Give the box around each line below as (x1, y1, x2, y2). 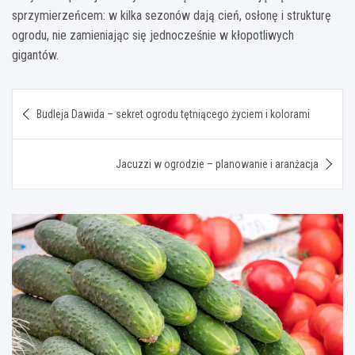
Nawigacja (11, 89, 112, 113)
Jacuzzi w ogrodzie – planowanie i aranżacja (116, 158, 319, 171)
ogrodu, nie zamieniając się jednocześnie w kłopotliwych (12, 28, 294, 44)
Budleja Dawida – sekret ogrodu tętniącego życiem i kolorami (36, 108, 310, 121)
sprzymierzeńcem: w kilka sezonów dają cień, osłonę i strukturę (12, 8, 331, 24)
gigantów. (12, 48, 59, 63)
